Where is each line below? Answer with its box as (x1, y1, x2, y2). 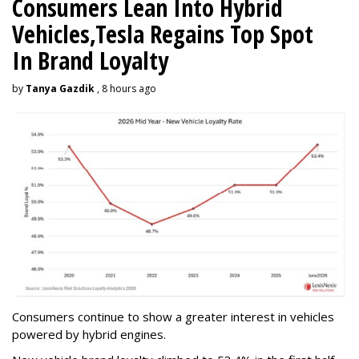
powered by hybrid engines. (12, 326, 169, 343)
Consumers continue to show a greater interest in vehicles (12, 309, 334, 325)
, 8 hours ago (95, 81, 156, 95)
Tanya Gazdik (26, 81, 95, 95)
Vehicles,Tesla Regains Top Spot (12, 17, 313, 50)
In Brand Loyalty (12, 43, 168, 77)
